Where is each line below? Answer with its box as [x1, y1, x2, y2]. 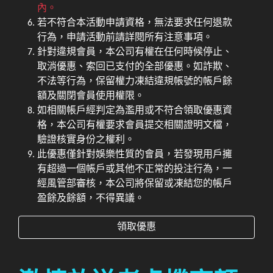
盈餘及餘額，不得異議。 [37, 194, 145, 204]
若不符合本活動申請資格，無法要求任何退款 [37, 18, 233, 29]
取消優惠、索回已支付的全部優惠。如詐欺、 [37, 62, 233, 73]
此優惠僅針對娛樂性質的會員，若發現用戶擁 [37, 150, 233, 160]
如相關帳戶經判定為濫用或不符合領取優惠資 [37, 106, 233, 116]
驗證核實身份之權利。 [37, 135, 135, 146]
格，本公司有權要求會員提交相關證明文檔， [37, 121, 233, 131]
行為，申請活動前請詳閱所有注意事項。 [37, 33, 213, 43]
